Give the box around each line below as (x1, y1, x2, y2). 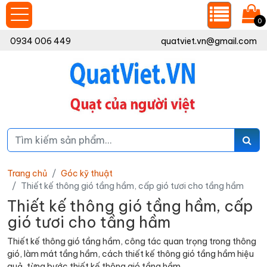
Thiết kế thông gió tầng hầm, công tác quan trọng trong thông (7, 236, 256, 247)
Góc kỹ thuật (61, 168, 113, 179)
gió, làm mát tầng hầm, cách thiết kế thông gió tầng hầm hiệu (7, 249, 254, 259)
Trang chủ (7, 168, 47, 179)
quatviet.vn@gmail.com (161, 36, 257, 46)
